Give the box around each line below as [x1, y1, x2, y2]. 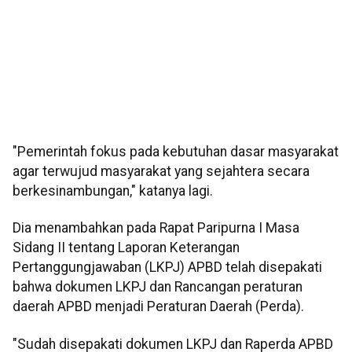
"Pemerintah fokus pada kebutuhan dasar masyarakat [13, 144, 339, 160]
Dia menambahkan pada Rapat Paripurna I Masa [13, 220, 299, 236]
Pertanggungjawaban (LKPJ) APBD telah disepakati [13, 259, 322, 276]
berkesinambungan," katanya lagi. [13, 183, 213, 200]
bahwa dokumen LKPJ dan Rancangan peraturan [13, 279, 302, 295]
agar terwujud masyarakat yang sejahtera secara [13, 163, 310, 180]
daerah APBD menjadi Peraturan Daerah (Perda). [13, 299, 304, 315]
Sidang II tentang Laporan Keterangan [13, 240, 240, 256]
